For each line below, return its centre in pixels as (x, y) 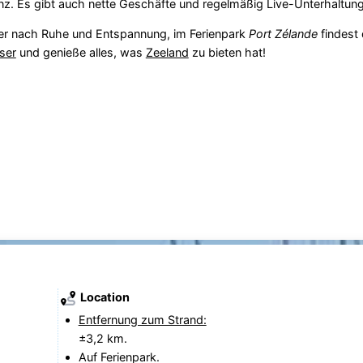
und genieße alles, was (81, 53)
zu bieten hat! (227, 53)
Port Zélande (283, 34)
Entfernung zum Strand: (142, 320)
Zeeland (167, 53)
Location (103, 297)
